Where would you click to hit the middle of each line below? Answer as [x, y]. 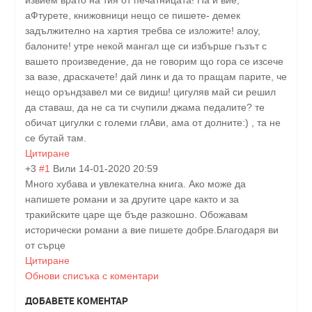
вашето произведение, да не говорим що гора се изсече [154, 62]
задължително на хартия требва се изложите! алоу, [143, 31]
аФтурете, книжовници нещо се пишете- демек [133, 16]
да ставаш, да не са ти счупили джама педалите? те [145, 108]
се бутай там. [56, 138]
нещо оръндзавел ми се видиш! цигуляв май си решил [150, 92]
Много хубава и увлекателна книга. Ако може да [135, 184]
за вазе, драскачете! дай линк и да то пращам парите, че [156, 77]
